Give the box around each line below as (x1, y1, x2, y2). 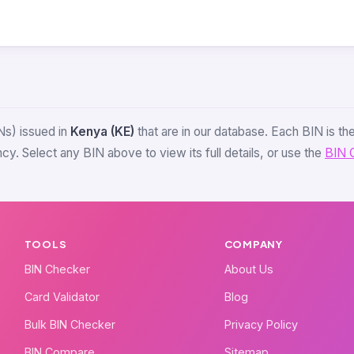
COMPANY (224, 236, 284, 250)
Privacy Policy (224, 317, 298, 331)
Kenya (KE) (70, 123, 134, 139)
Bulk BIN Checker (24, 317, 115, 331)
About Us (224, 262, 273, 276)
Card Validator (24, 289, 100, 303)
